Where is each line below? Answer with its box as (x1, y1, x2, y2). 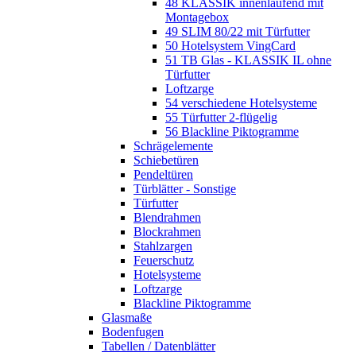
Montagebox (165, 10, 229, 24)
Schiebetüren (133, 153, 199, 167)
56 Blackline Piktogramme (165, 124, 299, 138)
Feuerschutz (133, 253, 194, 267)
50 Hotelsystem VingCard (165, 38, 296, 52)
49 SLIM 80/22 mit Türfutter (165, 24, 310, 38)
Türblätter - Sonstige (133, 181, 236, 195)
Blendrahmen (133, 210, 201, 224)
